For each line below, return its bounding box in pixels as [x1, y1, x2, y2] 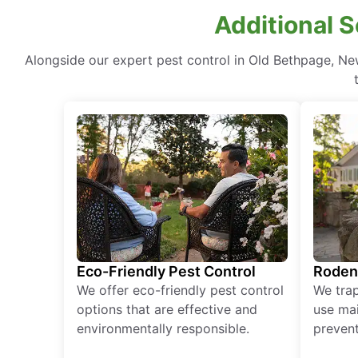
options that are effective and [77, 301, 257, 318]
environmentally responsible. [77, 320, 249, 337]
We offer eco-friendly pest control [77, 282, 284, 299]
